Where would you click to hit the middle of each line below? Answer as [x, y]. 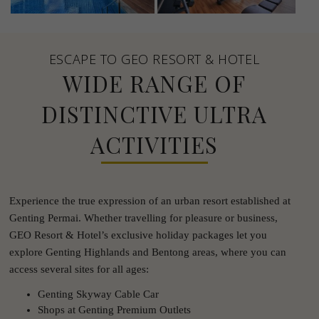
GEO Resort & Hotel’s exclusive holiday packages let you [138, 235]
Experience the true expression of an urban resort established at [150, 200]
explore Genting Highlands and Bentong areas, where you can [147, 252]
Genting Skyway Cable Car [98, 294]
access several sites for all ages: [79, 269]
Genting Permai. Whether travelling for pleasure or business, [143, 218]
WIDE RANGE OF [154, 83]
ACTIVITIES [154, 144]
